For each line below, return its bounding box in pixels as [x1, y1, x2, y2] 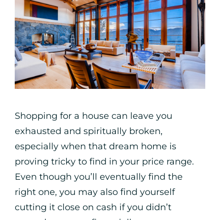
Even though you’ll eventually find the [15, 171, 183, 182]
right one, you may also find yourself [15, 186, 175, 197]
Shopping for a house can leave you [15, 110, 172, 121]
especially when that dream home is [15, 140, 176, 152]
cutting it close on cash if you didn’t [15, 201, 171, 213]
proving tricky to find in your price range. [15, 156, 194, 167]
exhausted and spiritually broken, [15, 125, 163, 137]
